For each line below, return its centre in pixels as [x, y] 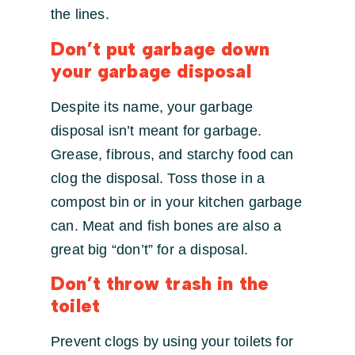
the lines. [80, 15]
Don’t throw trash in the [160, 284]
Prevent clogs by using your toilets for [172, 342]
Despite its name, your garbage [152, 107]
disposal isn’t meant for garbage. [156, 130]
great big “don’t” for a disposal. [149, 249]
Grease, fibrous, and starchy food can [172, 154]
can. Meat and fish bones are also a [166, 225]
